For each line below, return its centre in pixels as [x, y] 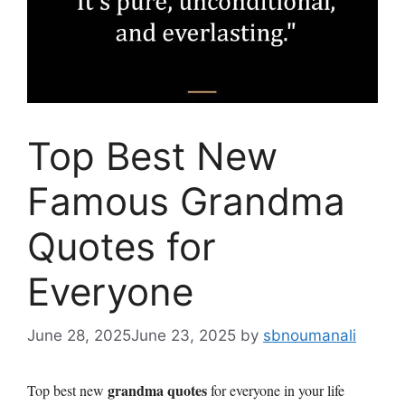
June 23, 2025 [184, 336]
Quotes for [122, 246]
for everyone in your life [276, 391]
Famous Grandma [186, 201]
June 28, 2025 [79, 336]
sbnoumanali [310, 336]
